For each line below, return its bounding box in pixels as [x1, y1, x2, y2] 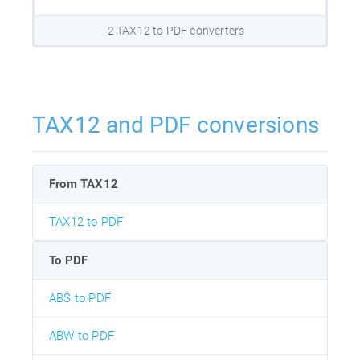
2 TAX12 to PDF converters [107, 24, 245, 38]
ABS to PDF [49, 291, 111, 306]
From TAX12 [49, 177, 118, 192]
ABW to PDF [49, 329, 114, 344]
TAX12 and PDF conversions [32, 112, 319, 139]
